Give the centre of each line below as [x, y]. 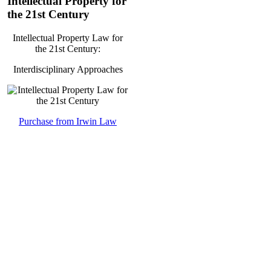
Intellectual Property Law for [68, 38]
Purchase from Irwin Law [68, 121]
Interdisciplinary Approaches [68, 69]
